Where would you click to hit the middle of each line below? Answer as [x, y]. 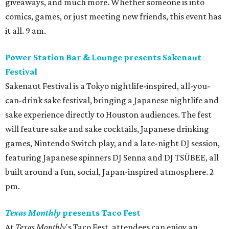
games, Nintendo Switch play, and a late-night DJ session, [112, 143]
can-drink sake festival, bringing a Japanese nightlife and [112, 100]
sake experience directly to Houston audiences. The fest [108, 115]
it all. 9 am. [26, 31]
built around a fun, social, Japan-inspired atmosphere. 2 [109, 172]
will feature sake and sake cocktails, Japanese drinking [107, 129]
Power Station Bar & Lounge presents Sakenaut [103, 58]
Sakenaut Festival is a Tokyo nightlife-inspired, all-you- [108, 86]
